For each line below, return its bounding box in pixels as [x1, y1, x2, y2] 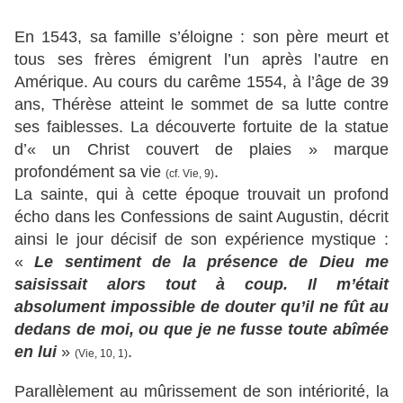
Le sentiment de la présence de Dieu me [23, 253, 389, 272]
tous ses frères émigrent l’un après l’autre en [14, 50, 389, 69]
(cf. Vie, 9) [166, 167, 214, 181]
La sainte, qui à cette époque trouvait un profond [14, 185, 389, 204]
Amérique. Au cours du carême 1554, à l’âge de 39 [14, 73, 389, 92]
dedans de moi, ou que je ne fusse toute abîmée [14, 320, 389, 339]
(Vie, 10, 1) [75, 347, 128, 361]
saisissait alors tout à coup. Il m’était [14, 275, 389, 294]
